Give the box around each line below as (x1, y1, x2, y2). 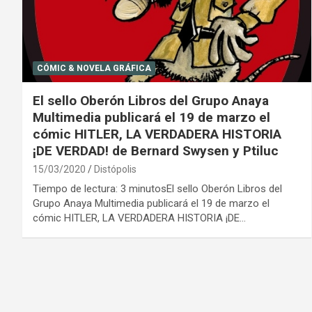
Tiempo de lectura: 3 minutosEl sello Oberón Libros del (33, 182, 282, 196)
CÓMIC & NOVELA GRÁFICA (37, 63, 151, 74)
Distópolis (94, 164, 136, 175)
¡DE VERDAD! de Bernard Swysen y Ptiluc (33, 143, 279, 159)
